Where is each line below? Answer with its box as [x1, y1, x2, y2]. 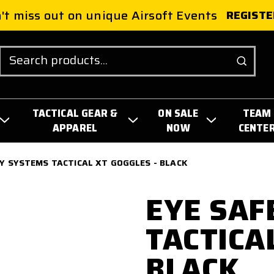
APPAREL [52, 119, 98, 136]
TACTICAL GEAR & [32, 104, 118, 122]
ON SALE [158, 104, 199, 122]
